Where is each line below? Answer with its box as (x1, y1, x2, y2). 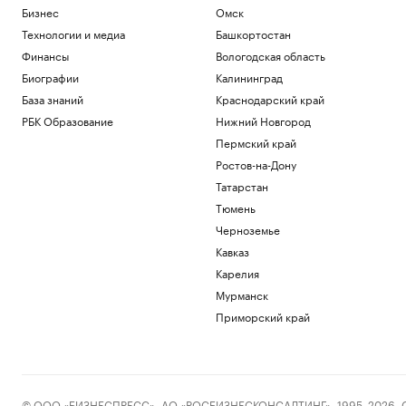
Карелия (215, 264, 259, 281)
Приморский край (215, 307, 310, 324)
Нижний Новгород (215, 111, 311, 129)
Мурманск (215, 285, 268, 303)
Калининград (215, 68, 283, 85)
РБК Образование (22, 111, 113, 129)
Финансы (22, 46, 69, 63)
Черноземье (215, 220, 280, 237)
